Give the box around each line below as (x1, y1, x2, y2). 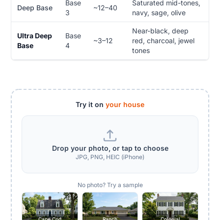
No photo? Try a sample (77, 181, 143, 189)
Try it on (76, 100, 106, 109)
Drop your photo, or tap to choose (52, 143, 168, 152)
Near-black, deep (132, 27, 189, 35)
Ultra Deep (17, 31, 52, 40)
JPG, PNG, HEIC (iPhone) (76, 153, 144, 161)
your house (106, 100, 144, 109)
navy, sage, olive (132, 8, 186, 17)
